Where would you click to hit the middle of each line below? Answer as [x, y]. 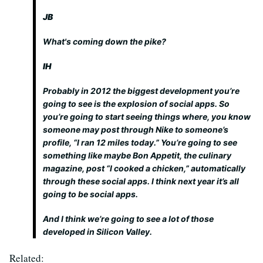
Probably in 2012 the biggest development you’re [141, 91]
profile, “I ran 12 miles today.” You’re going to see [140, 142]
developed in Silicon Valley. [97, 232]
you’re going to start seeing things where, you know [147, 117]
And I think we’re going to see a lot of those [128, 219]
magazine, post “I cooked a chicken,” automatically [144, 168]
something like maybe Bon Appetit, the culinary [137, 155]
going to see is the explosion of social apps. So [136, 104]
